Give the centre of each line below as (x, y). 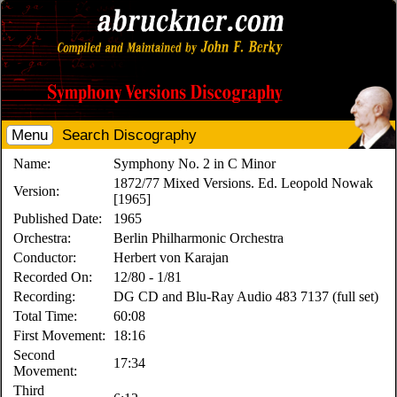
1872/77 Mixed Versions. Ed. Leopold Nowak (244, 183)
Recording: (45, 296)
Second (35, 355)
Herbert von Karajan (171, 257)
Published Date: (58, 218)
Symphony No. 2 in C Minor (195, 163)
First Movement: (60, 335)
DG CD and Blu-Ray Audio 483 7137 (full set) (246, 296)
